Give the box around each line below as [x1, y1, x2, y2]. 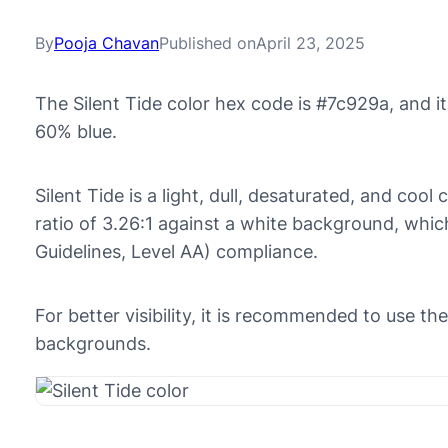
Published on [159, 33, 256, 53]
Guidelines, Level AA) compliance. [35, 241, 318, 262]
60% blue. [35, 121, 117, 142]
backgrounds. [35, 333, 151, 354]
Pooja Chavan [54, 33, 159, 53]
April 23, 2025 [256, 33, 365, 53]
